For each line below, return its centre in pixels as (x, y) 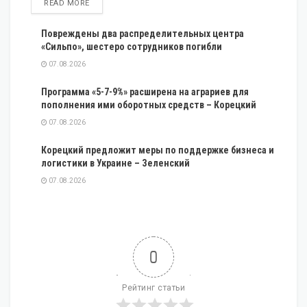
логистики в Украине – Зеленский (115, 163)
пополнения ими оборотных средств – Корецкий (149, 105)
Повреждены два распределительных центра (143, 33)
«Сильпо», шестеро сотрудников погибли (132, 46)
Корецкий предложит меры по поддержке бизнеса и (158, 150)
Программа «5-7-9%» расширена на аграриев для (145, 91)
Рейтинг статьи (153, 287)
